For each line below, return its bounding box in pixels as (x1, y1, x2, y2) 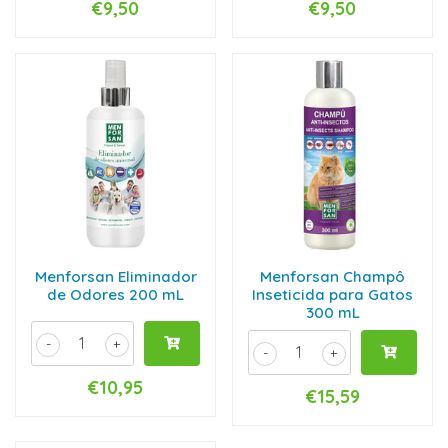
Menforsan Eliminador (34, 267, 197, 286)
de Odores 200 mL (47, 285, 184, 304)
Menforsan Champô (260, 267, 405, 286)
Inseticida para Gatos (252, 285, 413, 304)
